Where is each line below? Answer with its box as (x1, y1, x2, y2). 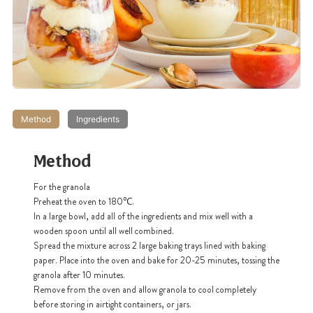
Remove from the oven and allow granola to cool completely (34, 283, 256, 297)
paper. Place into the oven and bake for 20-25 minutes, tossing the (34, 254, 279, 268)
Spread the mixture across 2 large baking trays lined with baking (34, 239, 265, 253)
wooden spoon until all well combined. (34, 224, 174, 238)
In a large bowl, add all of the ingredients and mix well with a (34, 210, 253, 224)
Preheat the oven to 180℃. (34, 195, 134, 209)
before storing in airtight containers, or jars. (34, 298, 191, 312)
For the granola (34, 180, 90, 194)
